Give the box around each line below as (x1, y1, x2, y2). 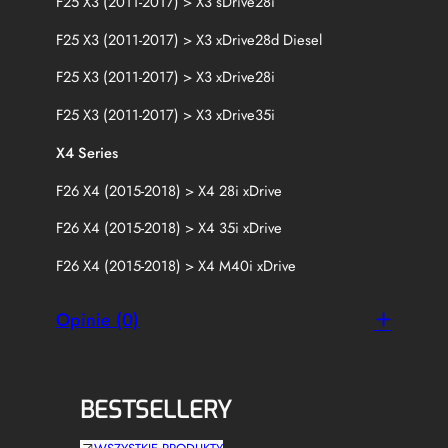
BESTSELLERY (80, 393, 232, 426)
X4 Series (56, 141, 118, 164)
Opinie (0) (56, 306, 139, 333)
